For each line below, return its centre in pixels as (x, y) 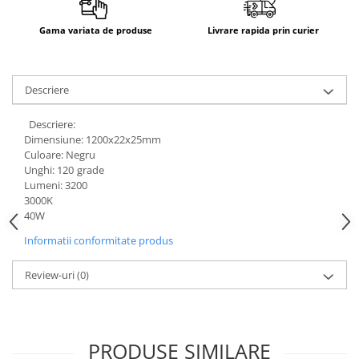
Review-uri (51, 274)
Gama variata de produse (96, 30)
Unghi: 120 (49, 169)
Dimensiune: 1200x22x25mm (93, 139)
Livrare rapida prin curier (263, 30)
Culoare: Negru (60, 154)
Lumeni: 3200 (56, 185)
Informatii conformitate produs (99, 240)
